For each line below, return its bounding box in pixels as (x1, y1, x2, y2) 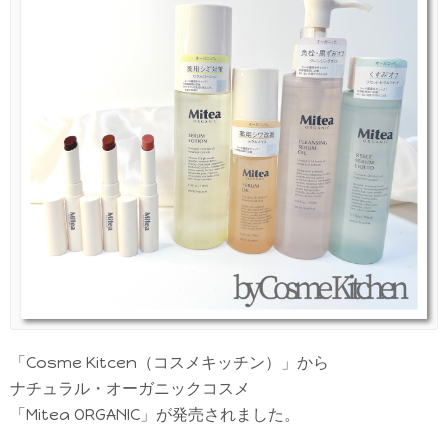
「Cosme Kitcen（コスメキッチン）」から (10, 352, 329, 372)
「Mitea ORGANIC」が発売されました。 (10, 404, 300, 424)
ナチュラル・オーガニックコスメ (10, 378, 250, 398)
